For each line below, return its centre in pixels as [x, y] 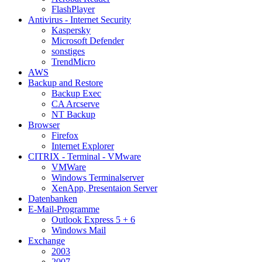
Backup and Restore [65, 82]
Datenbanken [53, 198]
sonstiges [68, 51]
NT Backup [73, 114]
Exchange [46, 240]
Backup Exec [76, 93]
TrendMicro [73, 61]
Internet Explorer [83, 146]
